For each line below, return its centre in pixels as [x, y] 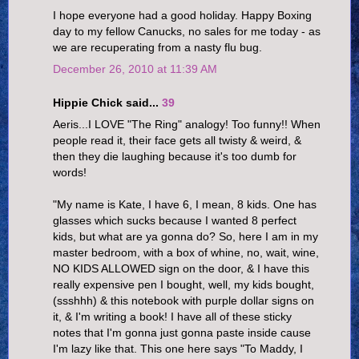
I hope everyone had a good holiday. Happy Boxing [182, 16]
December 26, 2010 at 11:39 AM [135, 69]
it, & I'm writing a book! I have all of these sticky [172, 317]
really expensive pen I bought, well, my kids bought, [184, 285]
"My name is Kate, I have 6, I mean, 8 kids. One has [185, 205]
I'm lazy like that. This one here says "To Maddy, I [178, 349]
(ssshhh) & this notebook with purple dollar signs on [184, 301]
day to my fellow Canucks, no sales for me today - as [187, 32]
